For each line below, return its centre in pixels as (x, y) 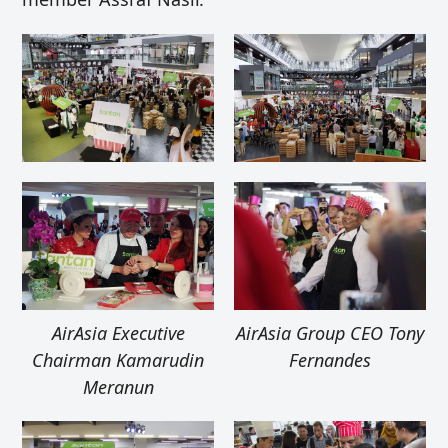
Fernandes (329, 359)
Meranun (118, 386)
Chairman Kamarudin (118, 359)
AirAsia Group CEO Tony (329, 332)
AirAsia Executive (118, 332)
